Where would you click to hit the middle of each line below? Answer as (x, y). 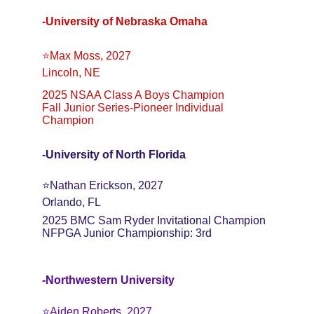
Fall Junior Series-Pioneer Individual (134, 108)
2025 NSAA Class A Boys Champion (133, 95)
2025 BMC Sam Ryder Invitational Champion (154, 220)
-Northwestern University (108, 280)
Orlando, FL (71, 202)
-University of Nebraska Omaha (125, 21)
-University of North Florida (114, 155)
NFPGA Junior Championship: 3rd (127, 233)
